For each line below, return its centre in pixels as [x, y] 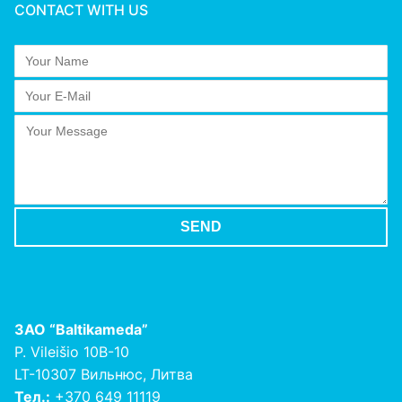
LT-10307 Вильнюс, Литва [104, 375]
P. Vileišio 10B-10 [72, 352]
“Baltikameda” [97, 330]
